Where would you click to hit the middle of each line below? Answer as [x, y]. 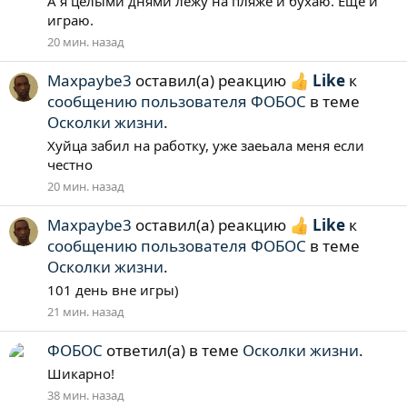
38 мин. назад [86, 395]
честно [70, 165]
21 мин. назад [86, 311]
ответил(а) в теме [173, 350]
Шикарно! [81, 373]
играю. [70, 20]
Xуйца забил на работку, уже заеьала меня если [206, 146]
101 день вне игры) [113, 289]
